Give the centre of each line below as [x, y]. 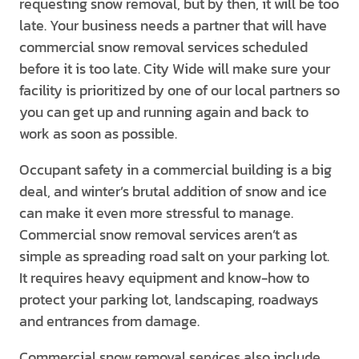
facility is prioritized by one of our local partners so [179, 90]
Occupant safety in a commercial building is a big [175, 169]
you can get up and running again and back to [164, 112]
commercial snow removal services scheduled [163, 47]
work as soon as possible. [98, 133]
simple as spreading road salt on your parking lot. [174, 256]
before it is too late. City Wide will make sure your [175, 69]
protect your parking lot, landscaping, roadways [169, 299]
